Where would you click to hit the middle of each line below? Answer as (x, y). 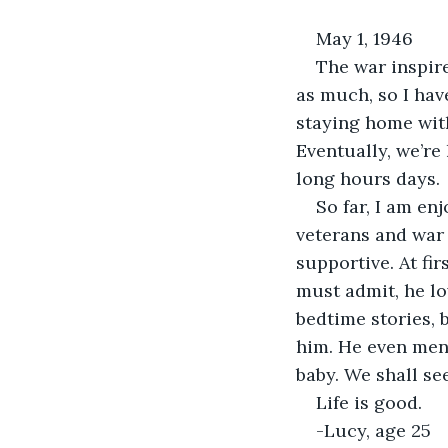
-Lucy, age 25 (373, 430)
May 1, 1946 (364, 38)
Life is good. (369, 402)
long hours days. (368, 178)
